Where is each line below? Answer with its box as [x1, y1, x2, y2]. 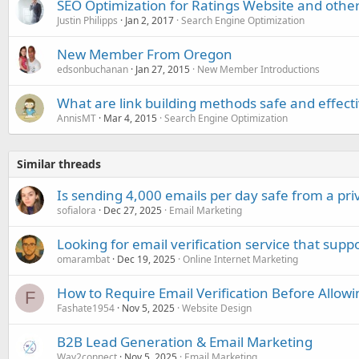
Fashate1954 [57, 301, 115, 315]
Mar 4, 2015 [103, 111, 157, 125]
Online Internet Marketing [183, 252, 298, 266]
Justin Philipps [57, 14, 118, 27]
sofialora [57, 204, 96, 217]
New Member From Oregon [57, 45, 232, 63]
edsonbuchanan [57, 63, 128, 76]
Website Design [182, 301, 252, 315]
